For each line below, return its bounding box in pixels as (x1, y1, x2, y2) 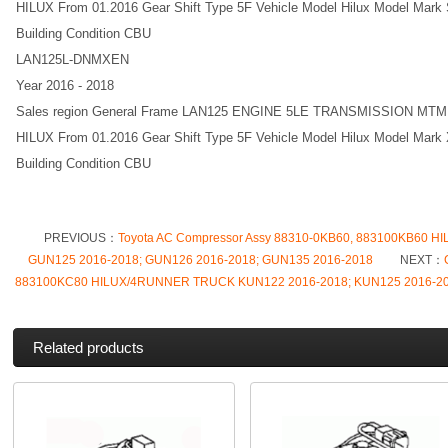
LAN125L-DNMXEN (16, 52, 129, 67)
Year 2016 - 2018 (16, 78, 114, 93)
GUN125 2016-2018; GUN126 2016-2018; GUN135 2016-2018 (27, 253, 373, 267)
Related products (33, 339, 144, 356)
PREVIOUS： (43, 231, 118, 245)
